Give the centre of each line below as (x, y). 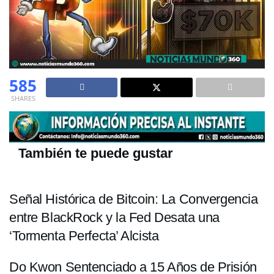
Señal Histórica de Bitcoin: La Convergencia (134, 199)
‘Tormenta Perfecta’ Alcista (84, 235)
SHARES (23, 98)
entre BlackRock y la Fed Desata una (114, 217)
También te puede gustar (96, 154)
